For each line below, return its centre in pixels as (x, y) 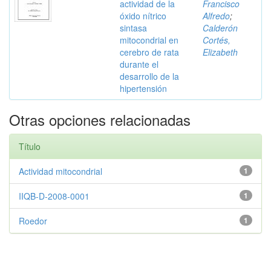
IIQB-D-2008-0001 (54, 196)
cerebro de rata (149, 52)
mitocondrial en (149, 40)
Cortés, (217, 40)
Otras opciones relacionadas (100, 119)
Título (30, 146)
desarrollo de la (149, 76)
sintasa (133, 28)
